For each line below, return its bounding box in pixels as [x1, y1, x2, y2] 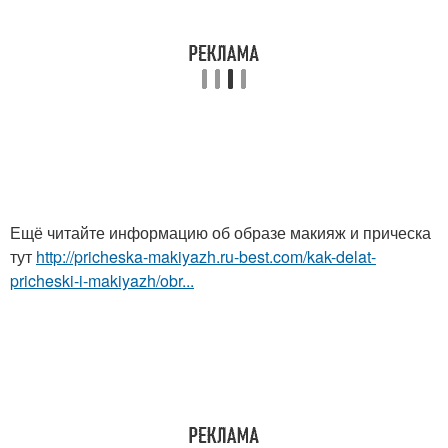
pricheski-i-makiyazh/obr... [10, 269, 194, 293]
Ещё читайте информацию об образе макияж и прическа [10, 221, 431, 245]
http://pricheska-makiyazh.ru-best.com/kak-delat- [36, 245, 376, 269]
